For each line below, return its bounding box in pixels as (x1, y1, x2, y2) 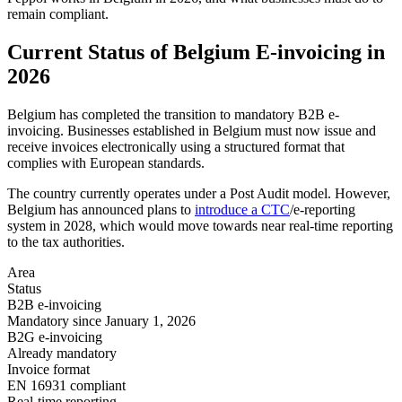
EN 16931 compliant (7, 377, 126, 393)
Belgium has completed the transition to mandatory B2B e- (7, 106, 339, 122)
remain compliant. (7, 5, 109, 22)
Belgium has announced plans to (7, 201, 195, 217)
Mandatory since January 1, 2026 (7, 312, 196, 328)
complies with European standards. (7, 154, 205, 170)
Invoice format (7, 361, 90, 377)
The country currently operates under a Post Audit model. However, (7, 185, 390, 201)
